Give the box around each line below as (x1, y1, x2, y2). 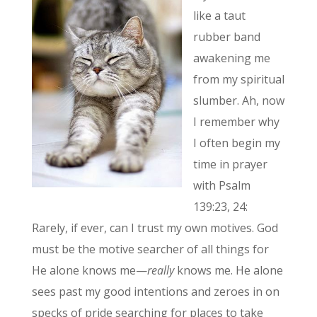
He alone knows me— (31, 262, 147, 278)
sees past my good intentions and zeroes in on (31, 283, 279, 299)
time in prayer (192, 156, 267, 172)
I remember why (192, 113, 279, 129)
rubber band (192, 28, 260, 45)
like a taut (192, 7, 246, 23)
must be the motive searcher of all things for (31, 241, 269, 257)
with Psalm (192, 177, 250, 193)
